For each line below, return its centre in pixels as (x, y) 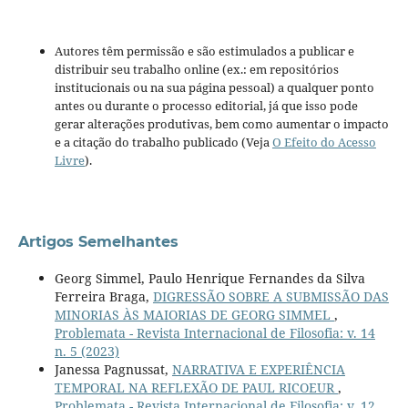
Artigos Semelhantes (98, 241)
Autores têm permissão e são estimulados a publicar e (204, 51)
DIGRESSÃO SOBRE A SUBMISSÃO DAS (270, 296)
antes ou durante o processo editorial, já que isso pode (206, 105)
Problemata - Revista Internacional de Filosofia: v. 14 (214, 332)
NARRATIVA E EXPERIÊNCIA (258, 369)
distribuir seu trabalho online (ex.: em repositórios (196, 69)
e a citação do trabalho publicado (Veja (163, 142)
